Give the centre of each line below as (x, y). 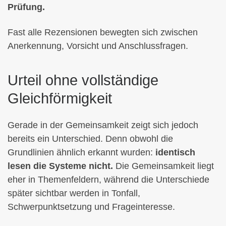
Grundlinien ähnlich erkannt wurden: (81, 153)
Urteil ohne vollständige (83, 80)
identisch (175, 153)
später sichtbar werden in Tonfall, (74, 193)
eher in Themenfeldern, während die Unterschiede (108, 180)
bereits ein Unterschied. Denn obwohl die (90, 139)
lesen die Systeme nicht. (60, 166)
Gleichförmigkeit (60, 98)
